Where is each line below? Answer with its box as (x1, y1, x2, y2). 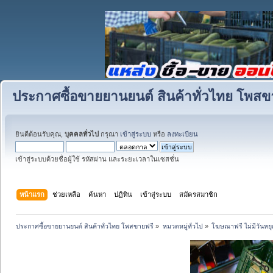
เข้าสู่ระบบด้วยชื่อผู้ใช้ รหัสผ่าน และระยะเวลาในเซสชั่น (15, 155, 179, 163)
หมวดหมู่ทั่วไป (162, 222, 203, 230)
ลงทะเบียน (167, 130, 198, 138)
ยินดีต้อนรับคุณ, (15, 130, 65, 138)
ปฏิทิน (114, 190, 133, 198)
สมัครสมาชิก (179, 190, 218, 198)
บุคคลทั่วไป (65, 130, 99, 138)
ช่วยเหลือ (52, 190, 81, 198)
